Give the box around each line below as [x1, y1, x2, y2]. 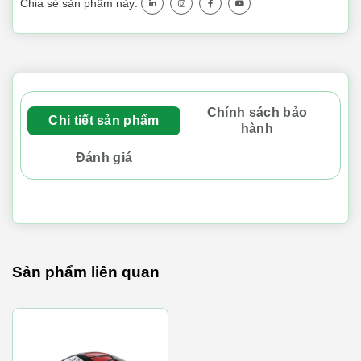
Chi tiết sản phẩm [48, 114, 160, 127]
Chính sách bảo [206, 106, 308, 119]
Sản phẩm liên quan [12, 263, 160, 280]
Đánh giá [75, 151, 133, 164]
